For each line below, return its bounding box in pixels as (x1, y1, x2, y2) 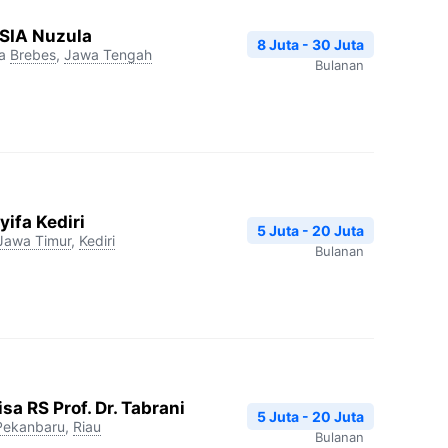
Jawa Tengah (64, 46, 152, 63)
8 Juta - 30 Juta (257, 36, 364, 53)
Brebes (10, 46, 56, 63)
